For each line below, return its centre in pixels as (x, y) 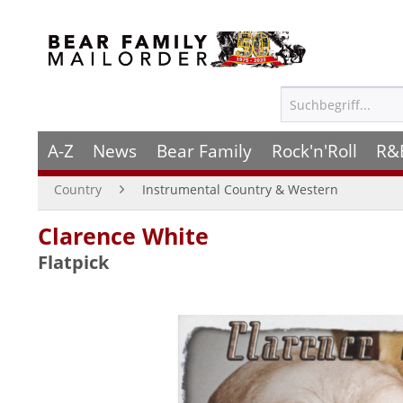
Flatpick (73, 262)
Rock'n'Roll (314, 151)
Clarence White (123, 236)
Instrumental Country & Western (240, 189)
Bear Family (204, 151)
